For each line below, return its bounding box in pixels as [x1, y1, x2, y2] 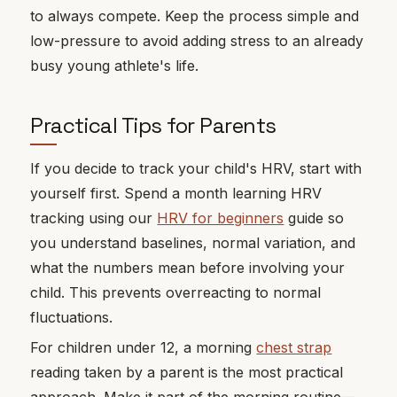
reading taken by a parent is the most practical [30, 362, 344, 381]
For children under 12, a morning [30, 338, 257, 356]
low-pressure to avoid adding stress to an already [30, 32, 364, 51]
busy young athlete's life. [30, 57, 199, 75]
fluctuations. [30, 307, 113, 326]
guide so [284, 208, 345, 227]
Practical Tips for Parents [30, 112, 276, 140]
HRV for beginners [157, 208, 284, 227]
